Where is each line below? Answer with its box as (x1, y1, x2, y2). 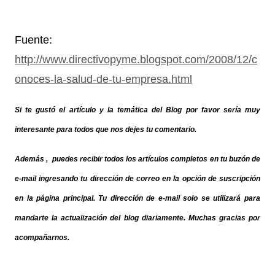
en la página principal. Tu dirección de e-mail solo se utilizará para (15, 193, 260, 203)
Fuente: (15, 33, 52, 46)
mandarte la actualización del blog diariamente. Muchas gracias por (15, 213, 260, 222)
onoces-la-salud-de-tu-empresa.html (15, 72, 192, 85)
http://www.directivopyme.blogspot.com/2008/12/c (15, 53, 257, 66)
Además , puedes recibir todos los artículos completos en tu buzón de (15, 154, 260, 163)
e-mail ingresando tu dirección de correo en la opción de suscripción (15, 174, 260, 183)
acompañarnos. (15, 233, 69, 242)
